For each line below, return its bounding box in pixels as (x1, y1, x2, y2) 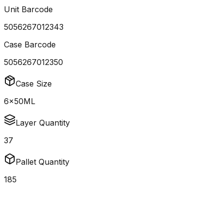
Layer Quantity (16, 118, 70, 128)
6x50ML (4, 96, 35, 107)
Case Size (16, 79, 52, 89)
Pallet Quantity (16, 157, 69, 167)
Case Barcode (4, 40, 56, 50)
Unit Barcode (4, 4, 53, 15)
